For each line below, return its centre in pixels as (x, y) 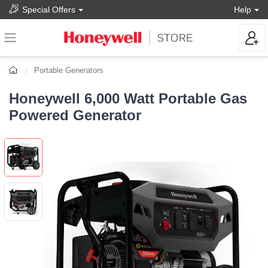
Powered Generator (75, 115)
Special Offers (49, 9)
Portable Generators (69, 71)
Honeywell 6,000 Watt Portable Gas (128, 99)
